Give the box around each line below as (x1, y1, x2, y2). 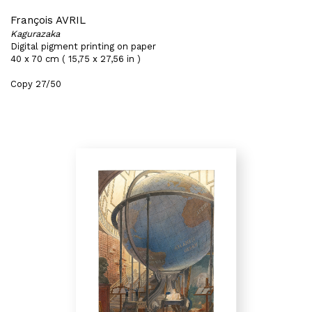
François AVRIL (10, 14, 86, 26)
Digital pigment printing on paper (10, 41, 156, 52)
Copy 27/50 (10, 79, 61, 89)
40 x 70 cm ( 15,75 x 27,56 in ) (10, 54, 141, 64)
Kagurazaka (10, 29, 60, 39)
